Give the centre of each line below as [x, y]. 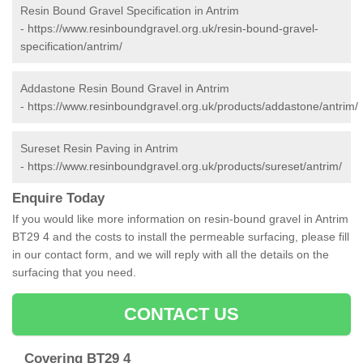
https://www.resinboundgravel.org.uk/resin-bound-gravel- [173, 29]
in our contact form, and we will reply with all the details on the [171, 255]
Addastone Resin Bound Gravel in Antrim [125, 89]
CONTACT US [181, 314]
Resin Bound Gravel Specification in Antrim [130, 11]
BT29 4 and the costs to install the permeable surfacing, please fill [181, 237]
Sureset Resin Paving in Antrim [99, 149]
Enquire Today [58, 199]
